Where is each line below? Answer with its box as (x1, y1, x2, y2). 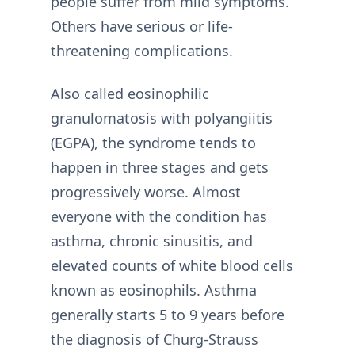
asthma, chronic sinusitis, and (51, 231, 253, 250)
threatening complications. (51, 41, 233, 61)
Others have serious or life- (51, 17, 233, 36)
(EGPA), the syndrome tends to (51, 132, 256, 152)
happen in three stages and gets (51, 157, 269, 177)
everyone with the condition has (51, 206, 267, 226)
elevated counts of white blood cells (51, 255, 293, 275)
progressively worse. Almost (51, 181, 241, 201)
